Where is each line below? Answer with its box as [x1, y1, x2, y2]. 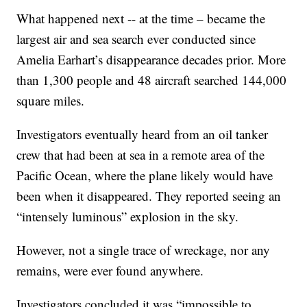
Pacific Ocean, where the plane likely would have [16, 166, 273, 184]
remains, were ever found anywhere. [16, 261, 204, 279]
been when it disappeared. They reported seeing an [16, 186, 282, 204]
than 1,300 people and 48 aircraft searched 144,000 [16, 71, 287, 88]
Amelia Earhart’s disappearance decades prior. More [16, 50, 286, 68]
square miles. [16, 91, 85, 109]
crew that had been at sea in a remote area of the [16, 145, 265, 163]
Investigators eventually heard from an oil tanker [16, 125, 269, 143]
